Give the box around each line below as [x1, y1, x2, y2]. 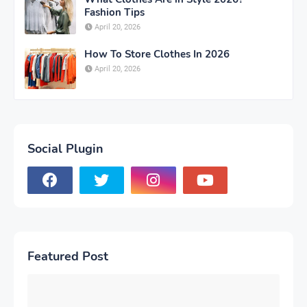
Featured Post [27, 248, 108, 265]
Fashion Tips [84, 5, 145, 20]
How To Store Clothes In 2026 [84, 47, 230, 62]
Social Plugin [27, 140, 103, 158]
